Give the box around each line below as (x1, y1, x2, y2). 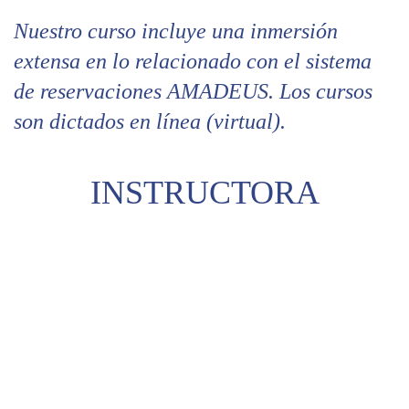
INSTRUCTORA (89, 173, 320, 211)
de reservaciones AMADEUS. (14, 79, 279, 103)
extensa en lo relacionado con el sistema (14, 48, 372, 73)
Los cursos (279, 79, 372, 103)
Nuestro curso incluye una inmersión (14, 18, 338, 43)
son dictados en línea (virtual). (14, 109, 286, 133)
